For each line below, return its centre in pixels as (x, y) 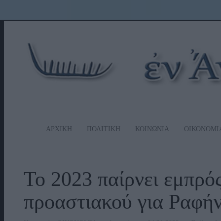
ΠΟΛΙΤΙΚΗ (104, 129)
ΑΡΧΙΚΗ (59, 129)
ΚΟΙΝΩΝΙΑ (152, 129)
